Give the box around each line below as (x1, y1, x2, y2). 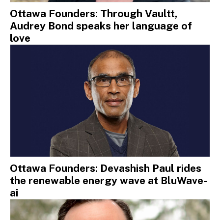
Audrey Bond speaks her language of (10, 20, 192, 32)
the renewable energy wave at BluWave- (10, 174, 207, 187)
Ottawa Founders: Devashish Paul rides (10, 162, 201, 174)
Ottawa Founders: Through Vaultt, (10, 7, 178, 20)
